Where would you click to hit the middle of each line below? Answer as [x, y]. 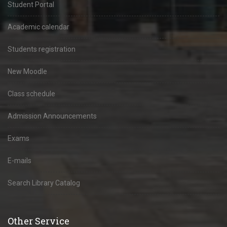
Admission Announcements [52, 116]
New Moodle [27, 71]
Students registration [42, 49]
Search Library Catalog [44, 183]
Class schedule [31, 94]
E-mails [20, 161]
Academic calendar [39, 27]
